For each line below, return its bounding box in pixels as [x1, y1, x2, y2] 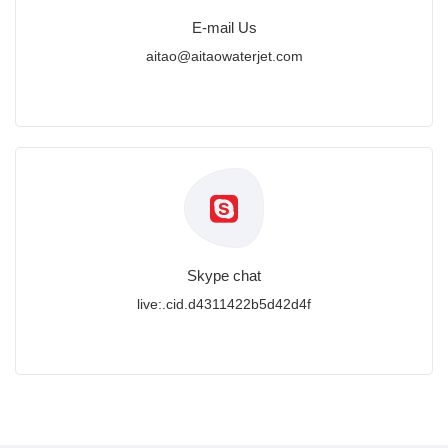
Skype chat [187, 267, 261, 284]
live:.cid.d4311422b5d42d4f [137, 296, 311, 312]
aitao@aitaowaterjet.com [145, 48, 303, 64]
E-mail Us [191, 19, 257, 36]
